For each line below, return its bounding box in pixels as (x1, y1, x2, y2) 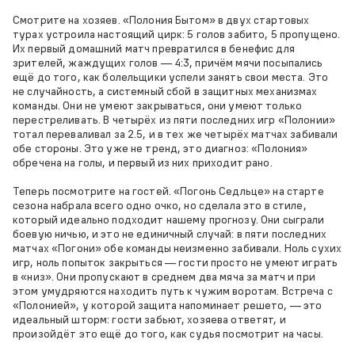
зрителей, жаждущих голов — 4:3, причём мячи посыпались (13, 55, 323, 70)
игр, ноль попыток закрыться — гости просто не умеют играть (13, 255, 338, 269)
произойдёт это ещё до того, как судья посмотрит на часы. (13, 326, 323, 341)
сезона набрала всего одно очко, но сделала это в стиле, (13, 198, 307, 212)
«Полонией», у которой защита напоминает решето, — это (13, 298, 323, 312)
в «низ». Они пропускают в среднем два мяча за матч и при (13, 269, 315, 284)
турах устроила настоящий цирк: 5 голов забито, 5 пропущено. (13, 27, 341, 41)
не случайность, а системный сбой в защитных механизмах (13, 84, 318, 98)
